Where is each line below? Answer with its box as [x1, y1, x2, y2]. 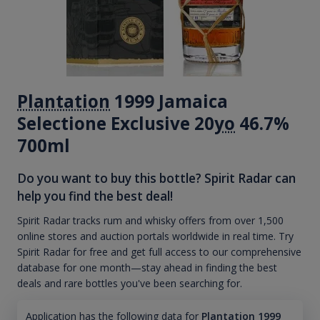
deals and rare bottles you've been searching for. [17, 276, 242, 291]
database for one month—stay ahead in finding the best [17, 261, 277, 275]
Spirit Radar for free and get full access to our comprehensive [17, 245, 301, 259]
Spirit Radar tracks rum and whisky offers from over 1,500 [17, 214, 284, 228]
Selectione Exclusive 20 [17, 111, 214, 135]
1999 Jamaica [110, 89, 228, 113]
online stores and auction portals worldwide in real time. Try [17, 229, 294, 244]
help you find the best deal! [17, 187, 173, 204]
